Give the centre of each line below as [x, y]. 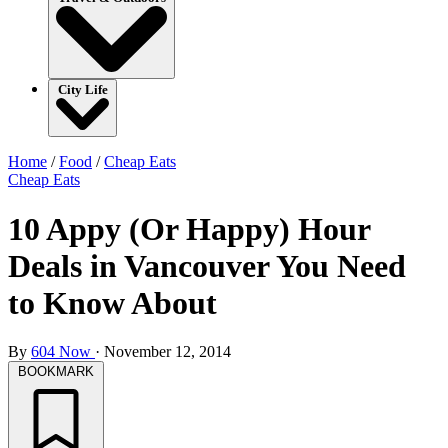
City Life [82, 90]
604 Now [63, 351]
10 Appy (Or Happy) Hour [189, 228]
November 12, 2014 [167, 351]
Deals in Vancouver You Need [207, 265]
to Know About [112, 302]
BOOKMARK [56, 371]
